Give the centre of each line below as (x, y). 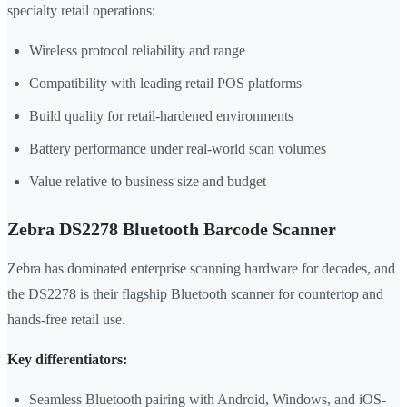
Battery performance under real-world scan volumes (178, 149)
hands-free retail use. (66, 320)
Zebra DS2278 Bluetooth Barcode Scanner (172, 229)
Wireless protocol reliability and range (137, 51)
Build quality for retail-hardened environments (161, 116)
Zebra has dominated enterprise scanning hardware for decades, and (201, 269)
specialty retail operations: (81, 11)
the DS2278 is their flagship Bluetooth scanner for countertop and (195, 294)
